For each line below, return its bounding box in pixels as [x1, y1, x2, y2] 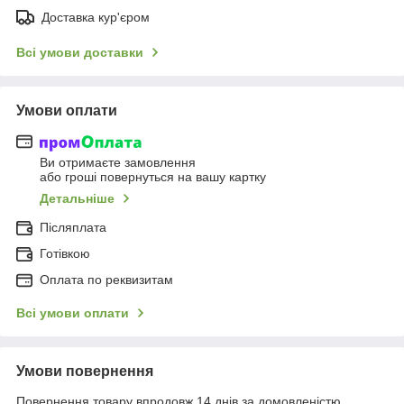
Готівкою [40, 246, 90, 262]
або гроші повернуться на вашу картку [40, 170, 266, 185]
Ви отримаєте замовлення [40, 155, 196, 170]
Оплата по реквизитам [40, 272, 173, 288]
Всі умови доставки [16, 44, 143, 60]
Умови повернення [16, 363, 153, 380]
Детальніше [40, 191, 115, 207]
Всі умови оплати [16, 306, 129, 321]
